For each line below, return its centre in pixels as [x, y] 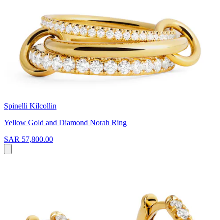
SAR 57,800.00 [28, 139]
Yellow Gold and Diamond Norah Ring [65, 122]
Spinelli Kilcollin [30, 106]
